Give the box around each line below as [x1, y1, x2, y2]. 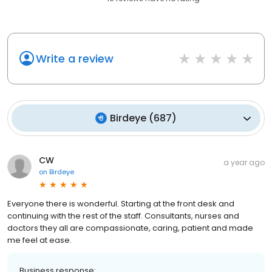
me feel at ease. [7, 234, 72, 246]
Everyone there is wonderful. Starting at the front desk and [7, 198, 234, 210]
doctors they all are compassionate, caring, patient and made [7, 222, 253, 234]
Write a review [36, 51, 114, 67]
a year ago [223, 157, 265, 168]
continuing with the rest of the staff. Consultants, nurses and [7, 210, 239, 222]
